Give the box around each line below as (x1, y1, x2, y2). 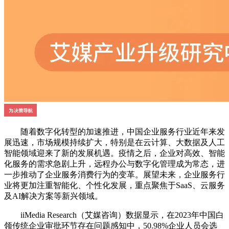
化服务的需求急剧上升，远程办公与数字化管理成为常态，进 (4, 159, 225, 169)
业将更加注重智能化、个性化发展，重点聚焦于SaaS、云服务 (4, 181, 225, 190)
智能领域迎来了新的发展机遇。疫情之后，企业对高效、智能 (4, 149, 225, 158)
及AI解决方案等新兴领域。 (4, 192, 103, 201)
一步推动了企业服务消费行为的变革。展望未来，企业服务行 (4, 170, 225, 179)
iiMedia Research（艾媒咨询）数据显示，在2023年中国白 (4, 211, 224, 220)
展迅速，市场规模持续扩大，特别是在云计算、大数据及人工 (4, 138, 225, 147)
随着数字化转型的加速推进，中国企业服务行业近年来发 (4, 127, 225, 136)
